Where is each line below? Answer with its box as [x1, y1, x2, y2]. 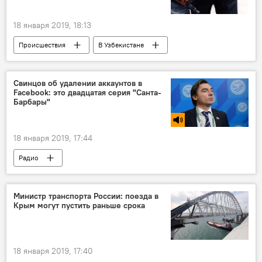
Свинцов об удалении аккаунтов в [13, 78, 142, 89]
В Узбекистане [98, 40, 144, 50]
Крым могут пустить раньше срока [13, 200, 145, 211]
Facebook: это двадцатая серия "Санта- [13, 87, 161, 98]
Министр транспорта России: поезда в [13, 191, 158, 202]
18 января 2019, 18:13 [13, 20, 91, 31]
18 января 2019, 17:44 [13, 133, 92, 144]
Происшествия [19, 40, 65, 50]
